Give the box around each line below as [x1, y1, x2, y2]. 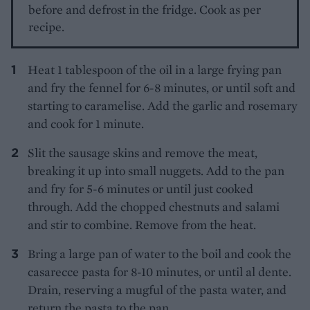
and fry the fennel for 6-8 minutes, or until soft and [28, 79, 295, 95]
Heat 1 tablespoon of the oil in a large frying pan [28, 61, 282, 77]
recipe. [28, 18, 65, 35]
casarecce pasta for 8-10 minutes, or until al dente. [28, 263, 291, 280]
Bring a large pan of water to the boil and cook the [28, 245, 291, 262]
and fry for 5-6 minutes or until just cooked [28, 180, 253, 197]
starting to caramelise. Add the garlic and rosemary [28, 97, 298, 113]
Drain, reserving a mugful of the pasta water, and [28, 281, 286, 298]
